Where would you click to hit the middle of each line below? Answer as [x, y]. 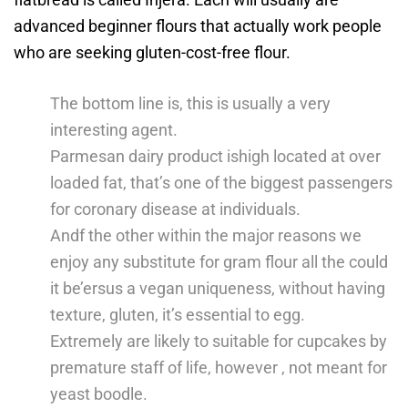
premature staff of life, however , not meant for [219, 367]
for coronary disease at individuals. [175, 209]
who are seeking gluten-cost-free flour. [152, 52]
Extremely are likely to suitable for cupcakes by [219, 341]
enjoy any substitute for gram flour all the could [219, 262]
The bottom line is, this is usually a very [190, 103]
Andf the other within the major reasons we [206, 235]
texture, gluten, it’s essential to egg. [178, 315]
